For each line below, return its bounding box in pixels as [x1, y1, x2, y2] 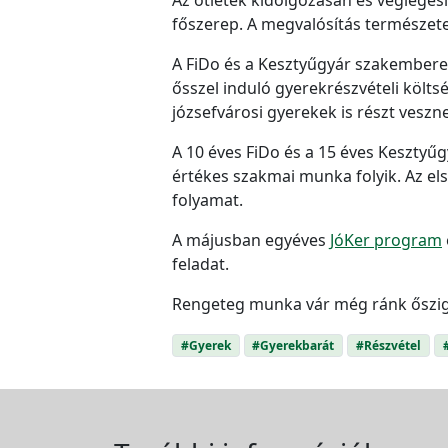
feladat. [172, 252, 229, 275]
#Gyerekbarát [252, 336, 335, 354]
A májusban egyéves [172, 228, 330, 251]
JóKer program [330, 228, 442, 251]
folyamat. [172, 188, 243, 211]
